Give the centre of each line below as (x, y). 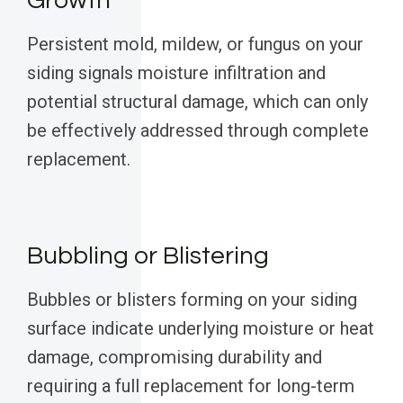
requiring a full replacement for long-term (191, 386)
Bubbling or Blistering (148, 256)
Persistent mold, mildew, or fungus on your (195, 45)
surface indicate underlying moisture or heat (201, 329)
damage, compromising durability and (175, 358)
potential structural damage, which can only (197, 102)
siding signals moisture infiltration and (176, 73)
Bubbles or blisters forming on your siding (192, 300)
